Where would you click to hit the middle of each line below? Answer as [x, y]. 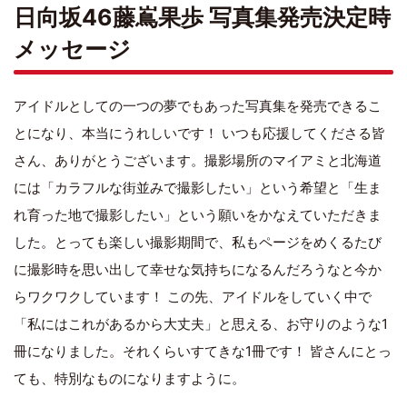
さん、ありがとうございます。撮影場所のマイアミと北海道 [198, 160]
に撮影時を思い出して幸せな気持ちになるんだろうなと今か [198, 269]
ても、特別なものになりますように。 [129, 378]
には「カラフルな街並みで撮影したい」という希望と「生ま [198, 187]
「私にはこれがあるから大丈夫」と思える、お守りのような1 [201, 323]
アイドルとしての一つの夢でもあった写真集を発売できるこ [198, 105]
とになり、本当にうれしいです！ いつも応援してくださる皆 [199, 133]
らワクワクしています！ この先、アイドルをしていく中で [193, 296]
